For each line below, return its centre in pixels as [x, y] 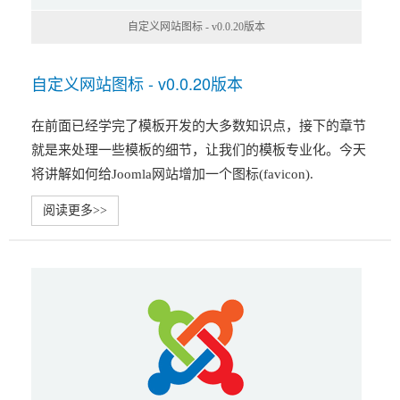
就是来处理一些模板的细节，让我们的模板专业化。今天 [199, 150]
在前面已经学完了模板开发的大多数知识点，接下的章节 [199, 126]
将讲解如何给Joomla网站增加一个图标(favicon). [172, 174]
